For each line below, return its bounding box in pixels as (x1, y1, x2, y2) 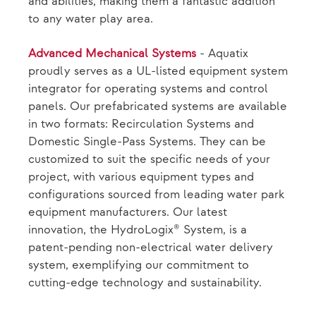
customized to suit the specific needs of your (28, 152, 270, 167)
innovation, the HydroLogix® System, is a (28, 223, 247, 238)
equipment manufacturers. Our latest (28, 205, 227, 220)
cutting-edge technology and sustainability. (28, 276, 262, 291)
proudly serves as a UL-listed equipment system (28, 64, 288, 79)
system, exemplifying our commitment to (28, 258, 249, 273)
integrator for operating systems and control (28, 82, 268, 97)
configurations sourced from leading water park (28, 188, 284, 202)
